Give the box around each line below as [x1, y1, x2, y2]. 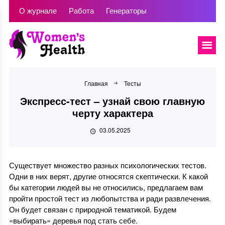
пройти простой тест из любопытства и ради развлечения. [9, 193, 211, 203]
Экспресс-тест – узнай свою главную [20, 93, 205, 108]
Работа [68, 5, 94, 16]
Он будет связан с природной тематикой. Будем [9, 204, 176, 214]
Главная [84, 79, 108, 87]
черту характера [72, 105, 153, 120]
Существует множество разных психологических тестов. [9, 160, 206, 170]
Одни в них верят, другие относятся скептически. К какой [9, 171, 208, 181]
